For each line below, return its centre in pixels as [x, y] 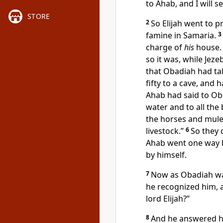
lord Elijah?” [168, 199]
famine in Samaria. [182, 35]
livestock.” [166, 131]
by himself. [166, 155]
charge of [165, 47]
